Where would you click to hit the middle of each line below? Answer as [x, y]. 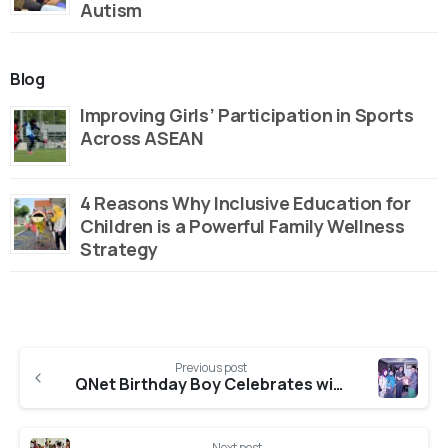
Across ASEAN [144, 138]
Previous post [211, 368]
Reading [61, 391]
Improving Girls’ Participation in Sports [247, 115]
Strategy [119, 249]
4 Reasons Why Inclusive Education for [245, 203]
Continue [69, 355]
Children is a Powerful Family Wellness [242, 226]
